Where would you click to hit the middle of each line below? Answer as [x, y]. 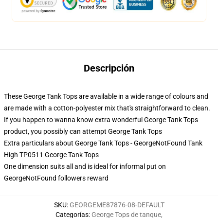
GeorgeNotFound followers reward [56, 178]
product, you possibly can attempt [56, 131]
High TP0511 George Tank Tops [51, 155]
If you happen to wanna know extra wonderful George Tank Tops [101, 120]
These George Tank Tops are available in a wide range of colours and [106, 96]
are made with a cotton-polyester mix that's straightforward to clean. [107, 108]
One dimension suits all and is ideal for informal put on [85, 166]
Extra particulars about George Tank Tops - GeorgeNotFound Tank [103, 143]
